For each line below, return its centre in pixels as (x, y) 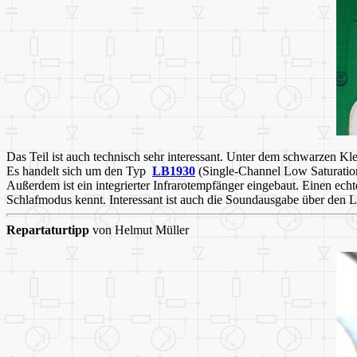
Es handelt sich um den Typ (79, 171)
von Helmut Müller (139, 230)
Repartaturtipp (48, 230)
